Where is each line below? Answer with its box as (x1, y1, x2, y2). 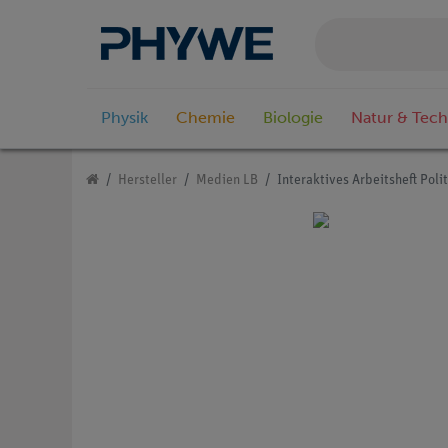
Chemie (176, 108, 235, 128)
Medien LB (196, 173, 258, 189)
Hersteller (118, 173, 177, 189)
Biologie (263, 108, 323, 128)
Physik (101, 108, 148, 128)
